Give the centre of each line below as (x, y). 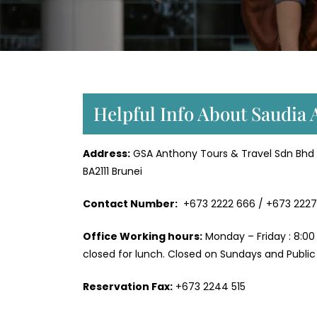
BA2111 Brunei (113, 172)
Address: (106, 154)
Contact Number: (130, 204)
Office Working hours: (143, 237)
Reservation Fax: (128, 287)
